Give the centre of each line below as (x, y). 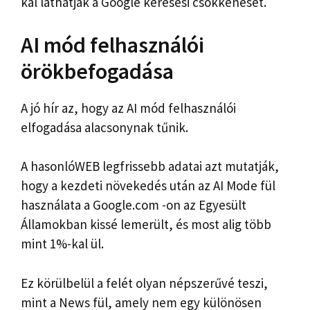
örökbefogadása (97, 71)
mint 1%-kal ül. (62, 244)
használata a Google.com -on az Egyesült (134, 205)
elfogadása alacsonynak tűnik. (104, 127)
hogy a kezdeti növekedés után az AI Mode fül (148, 186)
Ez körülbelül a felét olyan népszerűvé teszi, (144, 283)
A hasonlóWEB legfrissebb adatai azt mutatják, (150, 166)
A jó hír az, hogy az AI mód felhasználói (128, 108)
